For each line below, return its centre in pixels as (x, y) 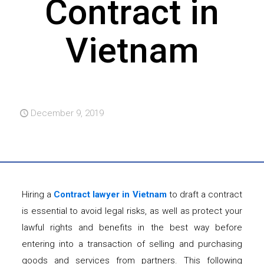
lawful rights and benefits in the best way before (132, 228)
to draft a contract (204, 195)
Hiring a (38, 195)
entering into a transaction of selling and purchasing (132, 244)
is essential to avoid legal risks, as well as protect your (132, 211)
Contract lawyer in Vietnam (110, 195)
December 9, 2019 (67, 113)
